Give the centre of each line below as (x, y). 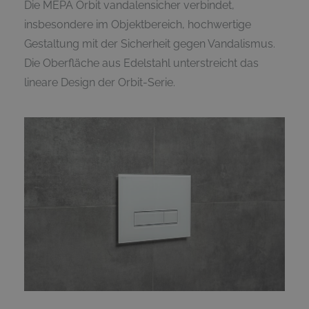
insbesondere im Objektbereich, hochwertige (138, 25)
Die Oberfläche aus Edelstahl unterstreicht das (141, 63)
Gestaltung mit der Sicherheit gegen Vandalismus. (150, 44)
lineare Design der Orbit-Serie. (100, 83)
